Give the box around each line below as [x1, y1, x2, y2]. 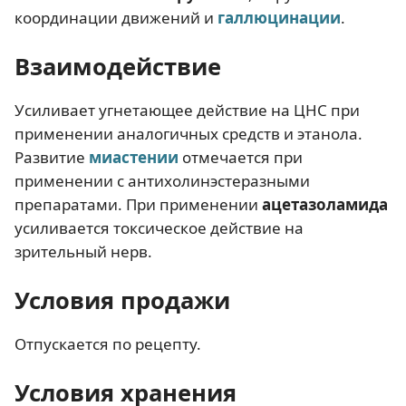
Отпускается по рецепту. [14, 333, 201, 354]
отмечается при [179, 146, 303, 168]
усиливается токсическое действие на [14, 217, 304, 238]
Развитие [14, 146, 89, 168]
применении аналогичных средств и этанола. [14, 122, 362, 144]
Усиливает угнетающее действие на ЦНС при [14, 99, 360, 121]
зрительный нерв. [14, 240, 152, 262]
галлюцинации [217, 6, 341, 28]
